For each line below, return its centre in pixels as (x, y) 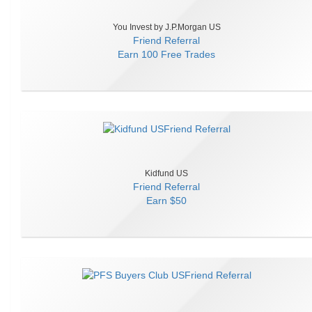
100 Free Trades (178, 54)
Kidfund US (166, 173)
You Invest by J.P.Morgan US (166, 27)
